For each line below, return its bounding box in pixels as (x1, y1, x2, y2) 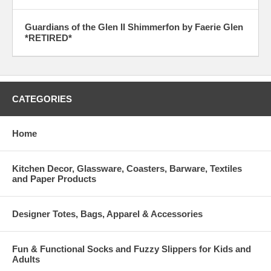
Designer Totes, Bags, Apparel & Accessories (12, 209, 203, 220)
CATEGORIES (12, 94, 72, 105)
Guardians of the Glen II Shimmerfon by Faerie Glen (25, 22, 243, 33)
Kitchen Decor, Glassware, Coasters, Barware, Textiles (12, 163, 242, 174)
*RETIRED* (25, 33, 72, 44)
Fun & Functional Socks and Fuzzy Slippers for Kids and (12, 244, 251, 255)
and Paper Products (12, 174, 96, 184)
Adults (12, 254, 40, 265)
